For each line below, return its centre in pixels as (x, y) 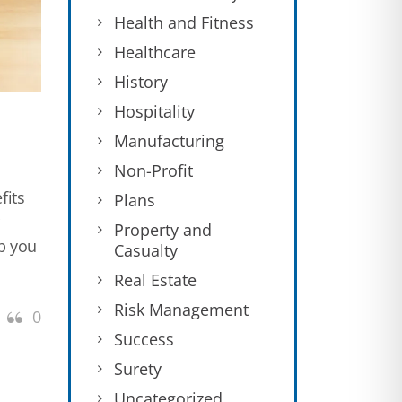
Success (144, 339)
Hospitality (154, 111)
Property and (163, 230)
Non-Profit (153, 170)
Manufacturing (169, 141)
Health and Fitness (184, 22)
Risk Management (181, 310)
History (141, 82)
